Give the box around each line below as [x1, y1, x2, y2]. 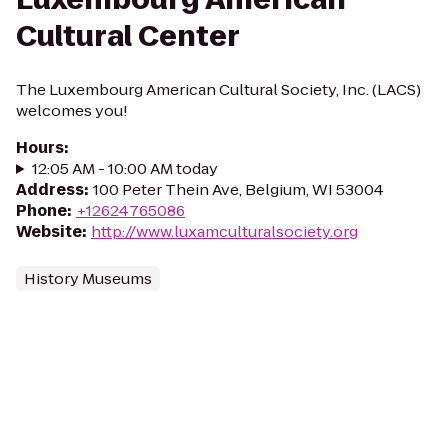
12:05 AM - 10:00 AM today [31, 158, 218, 179]
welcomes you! [16, 100, 128, 121]
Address [16, 179, 84, 200]
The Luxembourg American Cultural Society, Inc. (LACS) [16, 79, 421, 100]
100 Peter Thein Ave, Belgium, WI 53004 [93, 179, 384, 200]
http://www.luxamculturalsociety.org [91, 221, 358, 242]
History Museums [24, 268, 152, 289]
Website [16, 221, 82, 242]
